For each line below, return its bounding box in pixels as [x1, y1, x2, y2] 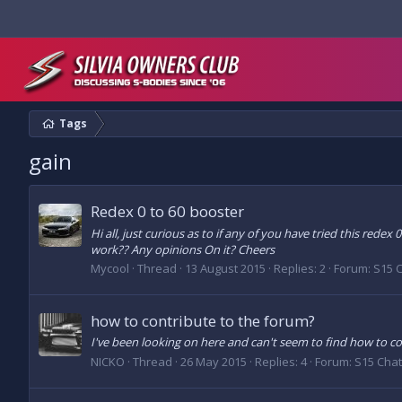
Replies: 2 [274, 259, 326, 276]
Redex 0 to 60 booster [91, 201, 244, 223]
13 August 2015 [185, 259, 266, 276]
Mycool [91, 259, 129, 276]
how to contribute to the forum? [91, 310, 315, 332]
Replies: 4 [255, 353, 307, 370]
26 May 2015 [180, 353, 247, 370]
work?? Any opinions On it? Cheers [91, 240, 275, 258]
